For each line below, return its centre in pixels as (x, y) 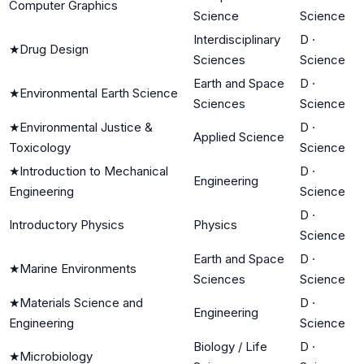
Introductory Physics (67, 224)
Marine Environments (78, 268)
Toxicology (40, 147)
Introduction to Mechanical (94, 171)
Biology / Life (230, 346)
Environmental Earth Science (99, 93)
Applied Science (239, 136)
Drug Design (54, 49)
